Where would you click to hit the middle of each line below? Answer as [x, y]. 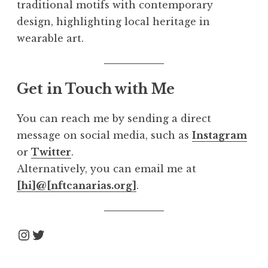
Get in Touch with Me [96, 89]
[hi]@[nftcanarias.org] [77, 186]
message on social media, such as [104, 135]
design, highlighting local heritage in [113, 22]
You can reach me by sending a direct [114, 119]
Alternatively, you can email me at [106, 169]
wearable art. [50, 39]
